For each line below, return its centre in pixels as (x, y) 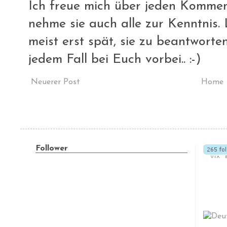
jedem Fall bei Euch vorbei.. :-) (115, 59)
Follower (52, 148)
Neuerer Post (55, 82)
